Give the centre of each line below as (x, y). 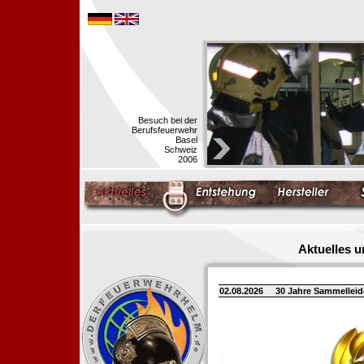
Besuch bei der (168, 120)
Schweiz (181, 149)
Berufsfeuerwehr (165, 130)
